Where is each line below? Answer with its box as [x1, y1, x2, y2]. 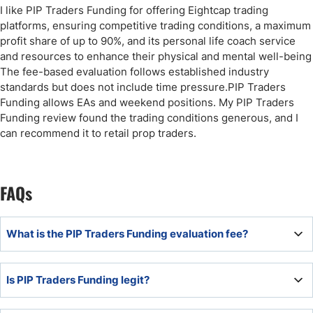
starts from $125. [12, 294, 96, 308]
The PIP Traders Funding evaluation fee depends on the [12, 263, 288, 277]
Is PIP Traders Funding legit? [6, 273, 150, 287]
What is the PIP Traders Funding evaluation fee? [6, 227, 248, 241]
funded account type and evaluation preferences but [12, 279, 270, 293]
